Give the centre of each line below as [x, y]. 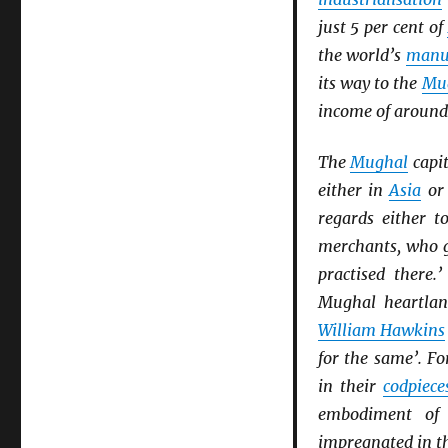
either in [353, 190]
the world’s [361, 54]
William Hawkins [381, 330]
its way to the [369, 82]
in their [350, 386]
